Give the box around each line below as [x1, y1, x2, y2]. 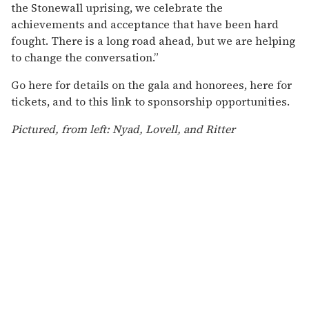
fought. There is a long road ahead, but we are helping [11, 32, 295, 48]
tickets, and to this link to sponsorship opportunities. [11, 93, 290, 109]
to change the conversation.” [11, 49, 159, 65]
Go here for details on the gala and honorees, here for [11, 77, 292, 92]
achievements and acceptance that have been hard [11, 16, 279, 32]
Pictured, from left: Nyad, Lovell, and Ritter [11, 121, 235, 137]
